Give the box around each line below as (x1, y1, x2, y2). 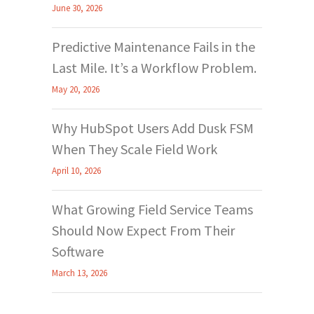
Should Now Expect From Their (52, 221, 235, 239)
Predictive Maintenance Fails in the (52, 37, 255, 55)
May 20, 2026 (52, 83, 100, 95)
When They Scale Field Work (52, 139, 217, 158)
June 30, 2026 (52, 1, 102, 14)
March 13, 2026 (52, 266, 107, 279)
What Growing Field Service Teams (52, 200, 253, 218)
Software (52, 242, 104, 260)
